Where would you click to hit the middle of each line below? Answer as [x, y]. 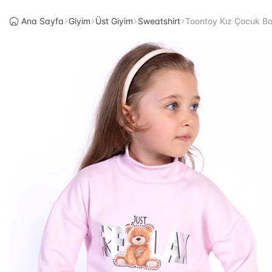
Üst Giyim [114, 21]
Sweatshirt [159, 21]
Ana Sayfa [42, 21]
